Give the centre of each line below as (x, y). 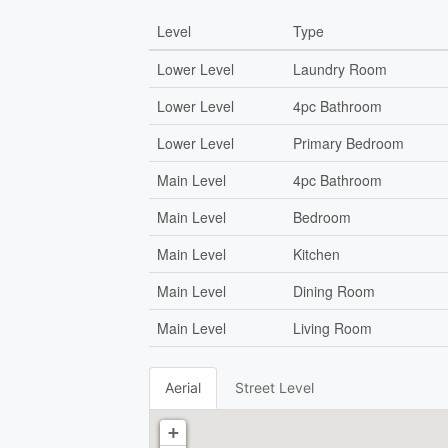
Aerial (183, 387)
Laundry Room (340, 68)
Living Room (333, 327)
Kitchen (317, 253)
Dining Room (334, 290)
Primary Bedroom (349, 142)
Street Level (275, 387)
